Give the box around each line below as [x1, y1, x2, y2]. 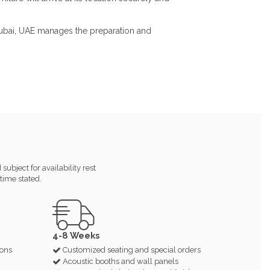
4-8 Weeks [52, 230, 100, 240]
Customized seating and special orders [63, 245, 201, 255]
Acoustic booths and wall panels [63, 256, 178, 266]
